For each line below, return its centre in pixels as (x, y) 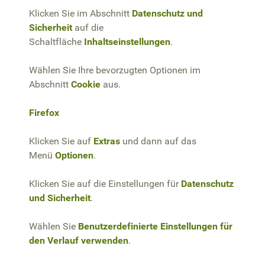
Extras (107, 141)
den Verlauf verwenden (79, 240)
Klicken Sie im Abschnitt (80, 13)
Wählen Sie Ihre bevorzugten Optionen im (115, 70)
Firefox (44, 112)
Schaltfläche (56, 41)
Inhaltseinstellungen (127, 41)
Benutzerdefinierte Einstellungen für (155, 226)
